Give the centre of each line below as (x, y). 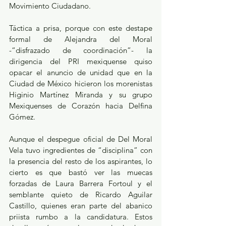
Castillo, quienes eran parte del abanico (81, 205)
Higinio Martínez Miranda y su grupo (81, 94)
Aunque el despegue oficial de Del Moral (81, 139)
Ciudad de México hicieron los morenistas (81, 83)
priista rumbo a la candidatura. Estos (81, 216)
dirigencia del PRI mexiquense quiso (81, 61)
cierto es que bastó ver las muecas (81, 172)
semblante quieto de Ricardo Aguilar (81, 194)
